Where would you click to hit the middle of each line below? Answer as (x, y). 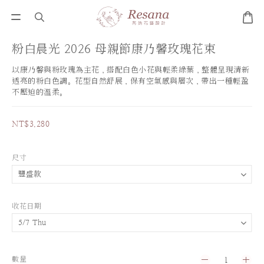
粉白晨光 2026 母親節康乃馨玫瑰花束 (114, 49)
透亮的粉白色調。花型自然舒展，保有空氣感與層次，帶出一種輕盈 (130, 81)
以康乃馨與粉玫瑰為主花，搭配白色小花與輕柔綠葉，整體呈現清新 (131, 70)
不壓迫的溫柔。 (39, 92)
